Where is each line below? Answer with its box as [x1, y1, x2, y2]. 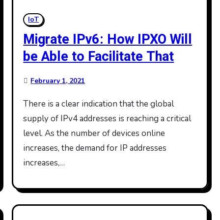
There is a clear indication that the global [23, 98, 29, 110]
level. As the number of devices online [23, 128, 165, 139]
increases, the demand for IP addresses [23, 142, 167, 154]
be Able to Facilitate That [23, 47, 174, 66]
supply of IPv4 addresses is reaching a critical [23, 113, 192, 124]
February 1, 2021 [30, 76, 85, 85]
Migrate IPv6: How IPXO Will [23, 30, 192, 49]
